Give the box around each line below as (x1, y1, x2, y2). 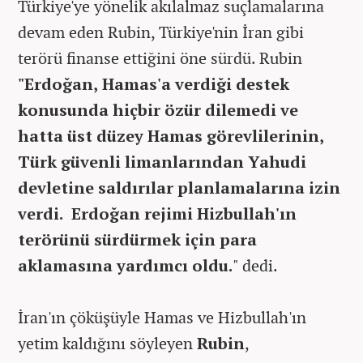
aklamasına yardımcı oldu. (18, 254, 233, 276)
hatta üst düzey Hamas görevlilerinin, (18, 124, 324, 147)
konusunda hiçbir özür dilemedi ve (18, 98, 298, 121)
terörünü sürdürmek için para (18, 228, 257, 250)
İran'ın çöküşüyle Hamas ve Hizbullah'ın (18, 305, 306, 328)
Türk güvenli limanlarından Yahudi (18, 150, 306, 173)
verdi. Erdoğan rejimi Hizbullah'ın (18, 202, 297, 224)
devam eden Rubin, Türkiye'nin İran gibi (18, 20, 304, 43)
